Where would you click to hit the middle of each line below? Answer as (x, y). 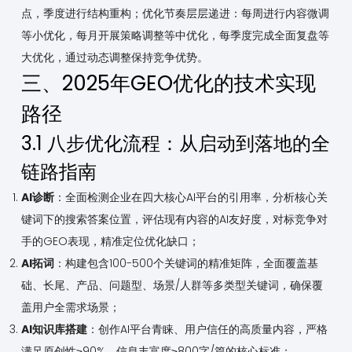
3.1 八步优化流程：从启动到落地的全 (175, 144)
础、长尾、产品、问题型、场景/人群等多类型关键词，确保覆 (172, 286)
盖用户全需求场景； (70, 308)
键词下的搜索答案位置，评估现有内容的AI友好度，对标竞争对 (174, 220)
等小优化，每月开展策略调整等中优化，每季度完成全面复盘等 (175, 36)
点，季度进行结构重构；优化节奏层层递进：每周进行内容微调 (175, 14)
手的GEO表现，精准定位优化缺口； (110, 242)
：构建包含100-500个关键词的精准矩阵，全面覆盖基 (186, 264)
